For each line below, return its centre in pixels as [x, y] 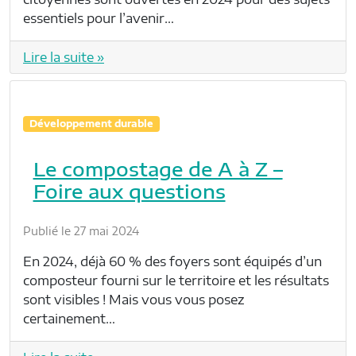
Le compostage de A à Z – [158, 169]
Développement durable [91, 124]
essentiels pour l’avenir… [99, 19]
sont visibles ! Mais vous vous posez [133, 300]
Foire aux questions [129, 191]
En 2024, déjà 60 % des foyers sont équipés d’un [172, 262]
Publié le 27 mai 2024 [81, 231]
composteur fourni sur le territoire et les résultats [176, 281]
